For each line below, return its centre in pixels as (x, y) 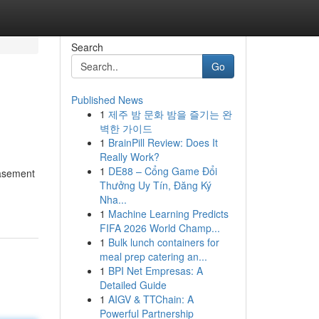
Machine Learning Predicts (168, 214)
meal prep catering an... (153, 256)
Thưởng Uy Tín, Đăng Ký (155, 185)
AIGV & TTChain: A (151, 299)
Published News (107, 100)
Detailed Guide (133, 285)
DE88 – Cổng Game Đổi (162, 171)
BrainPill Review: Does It (163, 142)
